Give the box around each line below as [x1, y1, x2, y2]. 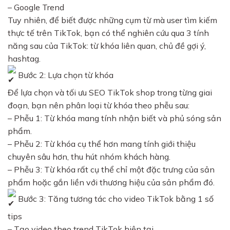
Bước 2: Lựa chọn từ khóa [16, 69, 113, 80]
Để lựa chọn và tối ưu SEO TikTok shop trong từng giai [8, 87, 212, 98]
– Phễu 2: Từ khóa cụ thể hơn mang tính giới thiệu [8, 139, 196, 149]
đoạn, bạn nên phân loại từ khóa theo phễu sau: [8, 100, 189, 111]
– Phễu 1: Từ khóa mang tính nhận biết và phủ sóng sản [8, 113, 221, 124]
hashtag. [8, 53, 41, 64]
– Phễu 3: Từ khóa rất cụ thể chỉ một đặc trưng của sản [8, 164, 215, 175]
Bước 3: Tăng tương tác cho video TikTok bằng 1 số [16, 193, 214, 204]
